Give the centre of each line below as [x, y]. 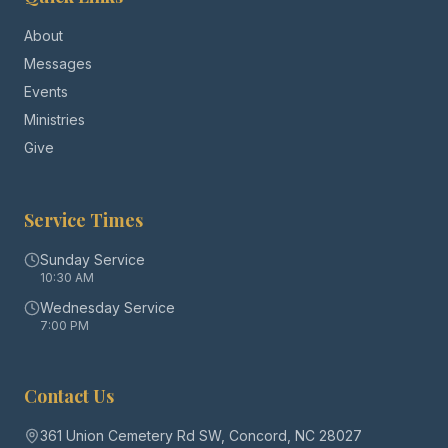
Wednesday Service [107, 307]
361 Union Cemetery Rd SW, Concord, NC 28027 [201, 435]
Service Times [83, 220]
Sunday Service [92, 259]
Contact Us [69, 396]
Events [46, 91]
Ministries [54, 119]
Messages [58, 63]
